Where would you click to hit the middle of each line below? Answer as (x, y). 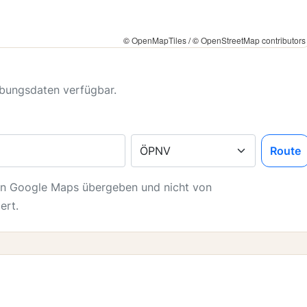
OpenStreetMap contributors (253, 40)
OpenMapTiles (159, 40)
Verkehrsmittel (167, 142)
